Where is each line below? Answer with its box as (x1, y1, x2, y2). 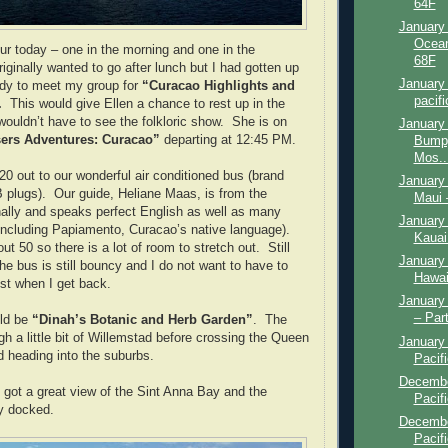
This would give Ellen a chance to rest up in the (2, 97, 285, 112)
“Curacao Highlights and (142, 79, 295, 94)
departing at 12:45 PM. (160, 133, 300, 148)
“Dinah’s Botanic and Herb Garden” (32, 313, 253, 328)
